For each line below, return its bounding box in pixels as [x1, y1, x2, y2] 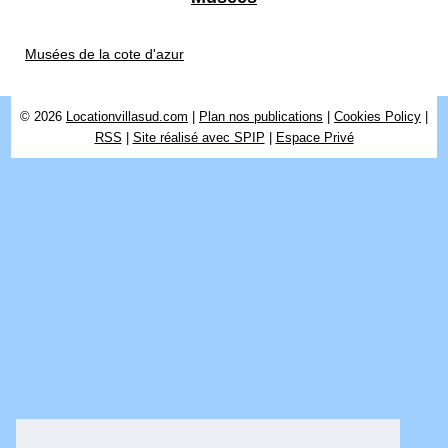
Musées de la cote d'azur [25, 46, 184, 63]
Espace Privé [275, 130, 354, 146]
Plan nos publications [199, 109, 323, 125]
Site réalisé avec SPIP [132, 130, 265, 146]
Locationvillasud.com [66, 109, 188, 125]
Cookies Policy [334, 109, 421, 125]
